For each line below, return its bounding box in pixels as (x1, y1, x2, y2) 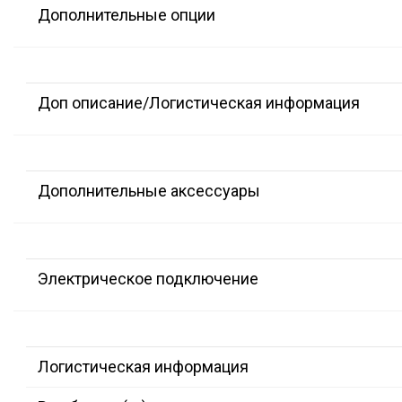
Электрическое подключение (38, 269, 258, 289)
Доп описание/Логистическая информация (38, 93, 360, 113)
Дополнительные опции (38, 5, 215, 25)
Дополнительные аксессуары (38, 181, 260, 201)
